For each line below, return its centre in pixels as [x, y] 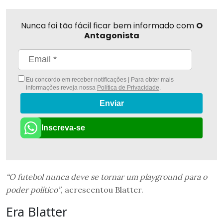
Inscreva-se [63, 127]
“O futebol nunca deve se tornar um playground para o [107, 176]
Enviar [111, 104]
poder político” [33, 189]
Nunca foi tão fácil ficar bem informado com [108, 25]
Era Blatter [37, 211]
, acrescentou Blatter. [102, 189]
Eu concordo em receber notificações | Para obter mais [99, 79]
